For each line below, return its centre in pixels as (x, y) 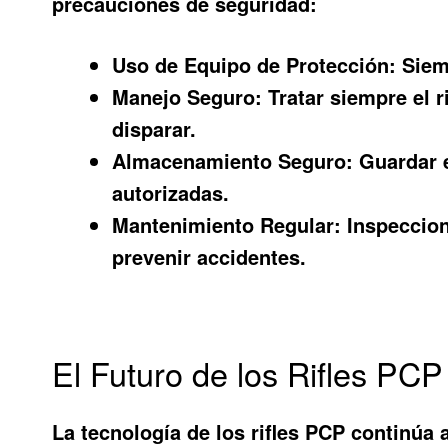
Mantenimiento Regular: (227, 224)
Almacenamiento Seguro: (233, 160)
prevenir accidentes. (209, 256)
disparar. (154, 128)
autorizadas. (171, 192)
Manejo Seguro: (187, 96)
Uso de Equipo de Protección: (254, 64)
